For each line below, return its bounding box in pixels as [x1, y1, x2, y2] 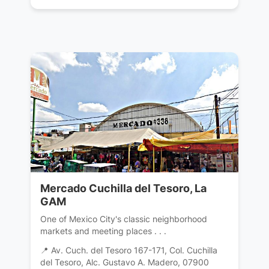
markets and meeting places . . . [40, 226, 166, 237]
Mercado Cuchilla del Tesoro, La [40, 182, 207, 195]
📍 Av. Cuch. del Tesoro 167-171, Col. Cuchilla [40, 246, 217, 256]
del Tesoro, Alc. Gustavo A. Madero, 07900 [40, 258, 209, 268]
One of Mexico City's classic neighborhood [40, 214, 207, 225]
